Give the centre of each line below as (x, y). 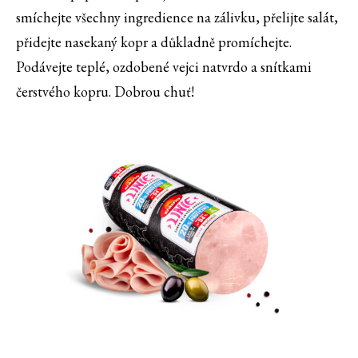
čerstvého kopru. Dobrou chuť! (105, 92)
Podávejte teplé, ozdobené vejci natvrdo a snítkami (164, 67)
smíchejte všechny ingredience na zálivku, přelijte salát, (177, 18)
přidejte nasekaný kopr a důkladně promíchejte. (154, 42)
